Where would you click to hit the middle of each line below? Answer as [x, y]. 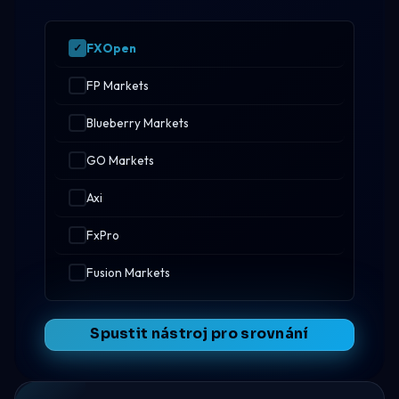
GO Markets [120, 160]
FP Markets [118, 85]
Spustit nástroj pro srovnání [199, 334]
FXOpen [111, 48]
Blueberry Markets [138, 122]
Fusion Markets [128, 272]
